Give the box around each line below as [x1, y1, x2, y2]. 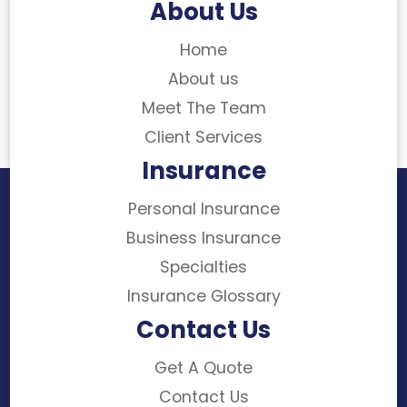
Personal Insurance [127, 198, 280, 221]
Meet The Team [141, 97, 266, 120]
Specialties [160, 256, 247, 279]
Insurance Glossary [126, 285, 281, 308]
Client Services [144, 126, 263, 149]
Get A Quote [154, 357, 253, 380]
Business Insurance [126, 227, 281, 250]
